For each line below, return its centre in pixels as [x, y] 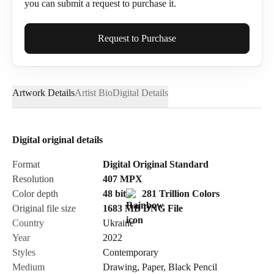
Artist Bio [94, 93]
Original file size [44, 208]
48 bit [115, 194]
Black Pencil [193, 267]
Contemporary [131, 252]
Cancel [137, 268]
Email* [37, 94]
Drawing [120, 267]
